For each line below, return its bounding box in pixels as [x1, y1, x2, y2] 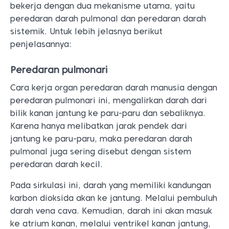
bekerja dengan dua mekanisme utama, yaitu [10, 1, 195, 11]
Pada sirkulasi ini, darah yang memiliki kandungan [10, 180, 211, 190]
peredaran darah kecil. [10, 159, 103, 169]
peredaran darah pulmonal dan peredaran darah [10, 14, 206, 24]
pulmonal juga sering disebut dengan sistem [10, 147, 191, 156]
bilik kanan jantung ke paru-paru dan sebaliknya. [10, 108, 205, 118]
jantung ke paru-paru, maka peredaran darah [10, 134, 192, 144]
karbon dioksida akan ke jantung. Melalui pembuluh [10, 193, 217, 203]
